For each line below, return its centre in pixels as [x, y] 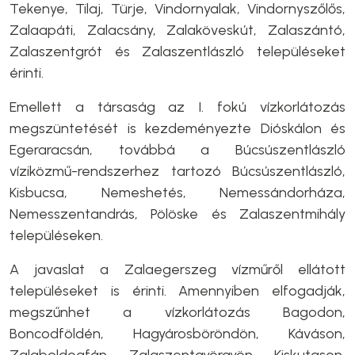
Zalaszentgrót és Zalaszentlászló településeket [177, 52]
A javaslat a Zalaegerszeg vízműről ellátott [177, 269]
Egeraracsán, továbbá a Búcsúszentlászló [177, 150]
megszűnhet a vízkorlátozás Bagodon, [177, 312]
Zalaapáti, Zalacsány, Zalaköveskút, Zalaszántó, [177, 30]
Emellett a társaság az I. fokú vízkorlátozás [177, 107]
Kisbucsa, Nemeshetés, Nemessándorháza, [177, 193]
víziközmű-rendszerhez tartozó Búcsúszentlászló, [177, 171]
